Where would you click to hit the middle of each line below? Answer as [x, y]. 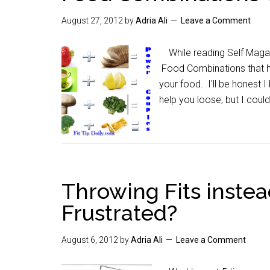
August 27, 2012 [92, 20]
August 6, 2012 [90, 240]
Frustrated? [119, 213]
